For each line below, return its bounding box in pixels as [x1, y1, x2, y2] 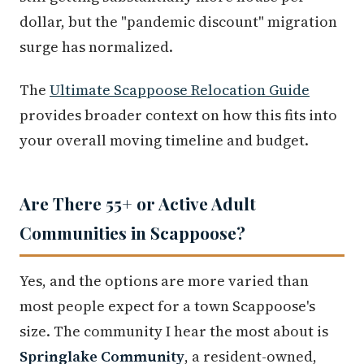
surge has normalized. [19, 36, 173, 57]
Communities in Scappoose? [19, 220, 245, 244]
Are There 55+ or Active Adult [19, 191, 256, 214]
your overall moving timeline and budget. [19, 129, 309, 150]
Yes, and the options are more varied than [19, 270, 309, 291]
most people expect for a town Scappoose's [19, 295, 315, 316]
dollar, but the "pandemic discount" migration [19, 11, 337, 32]
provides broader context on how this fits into [19, 104, 337, 125]
